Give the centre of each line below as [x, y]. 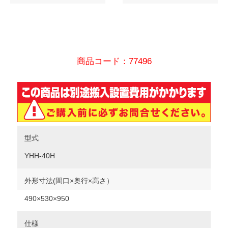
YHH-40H [40, 156]
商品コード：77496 [114, 62]
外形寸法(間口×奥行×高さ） [69, 181]
